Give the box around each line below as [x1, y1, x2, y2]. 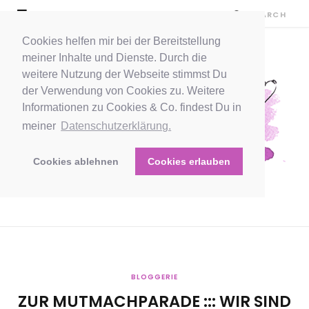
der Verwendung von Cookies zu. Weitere [22, 85, 225, 97]
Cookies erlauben [147, 156, 230, 168]
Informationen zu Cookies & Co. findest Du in [22, 101, 241, 113]
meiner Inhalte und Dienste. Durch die [22, 52, 207, 63]
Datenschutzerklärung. [61, 120, 172, 132]
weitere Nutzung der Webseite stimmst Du [22, 68, 227, 80]
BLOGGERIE [131, 272, 178, 283]
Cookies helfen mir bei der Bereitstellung [22, 35, 221, 47]
